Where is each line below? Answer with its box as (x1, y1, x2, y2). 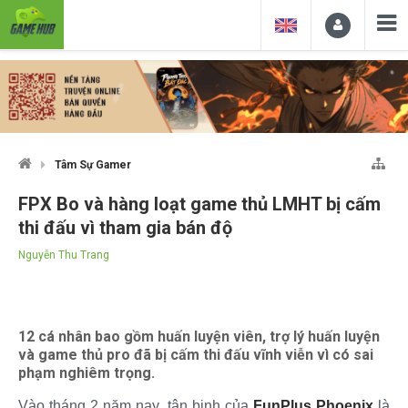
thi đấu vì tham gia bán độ (18, 216, 232, 239)
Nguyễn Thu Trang (18, 248, 109, 261)
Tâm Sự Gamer (55, 158, 131, 171)
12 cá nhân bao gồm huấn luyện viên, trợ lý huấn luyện (18, 327, 380, 345)
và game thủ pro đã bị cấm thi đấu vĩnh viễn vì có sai (18, 345, 373, 363)
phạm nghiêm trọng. (18, 363, 155, 382)
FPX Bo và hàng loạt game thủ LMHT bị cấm (18, 192, 381, 215)
